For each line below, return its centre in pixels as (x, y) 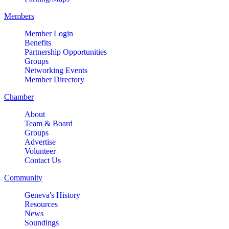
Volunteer (40, 151)
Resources (41, 204)
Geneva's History (52, 195)
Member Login (49, 33)
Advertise (40, 142)
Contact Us (43, 160)
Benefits (38, 42)
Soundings (42, 222)
